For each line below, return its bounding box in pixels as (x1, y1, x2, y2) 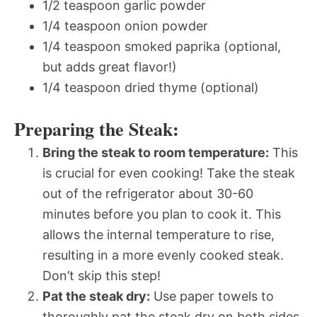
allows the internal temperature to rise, (42, 226, 275, 242)
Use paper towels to (150, 288, 274, 304)
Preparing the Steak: (14, 115, 179, 142)
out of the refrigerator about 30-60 (42, 185, 253, 201)
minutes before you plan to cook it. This (42, 206, 281, 221)
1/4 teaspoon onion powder (42, 18, 208, 33)
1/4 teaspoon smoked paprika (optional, (42, 38, 281, 54)
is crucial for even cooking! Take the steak (42, 165, 295, 180)
